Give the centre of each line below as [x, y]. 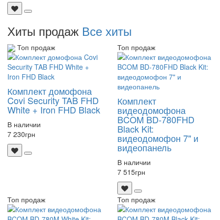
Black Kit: [136, 128]
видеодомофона [151, 110]
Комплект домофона [50, 91]
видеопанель [144, 147]
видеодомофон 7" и [158, 138]
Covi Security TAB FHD [53, 100]
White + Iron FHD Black [54, 110]
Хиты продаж [45, 30]
